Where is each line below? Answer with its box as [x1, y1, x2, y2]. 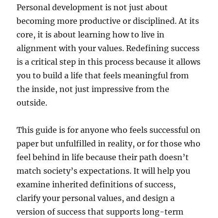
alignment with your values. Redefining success [17, 43, 200, 54]
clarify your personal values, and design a [17, 193, 175, 203]
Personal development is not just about [17, 2, 168, 13]
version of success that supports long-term [17, 207, 184, 217]
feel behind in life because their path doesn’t [17, 152, 189, 163]
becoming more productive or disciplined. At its [17, 16, 200, 26]
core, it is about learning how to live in [17, 30, 165, 40]
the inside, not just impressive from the [17, 84, 170, 94]
